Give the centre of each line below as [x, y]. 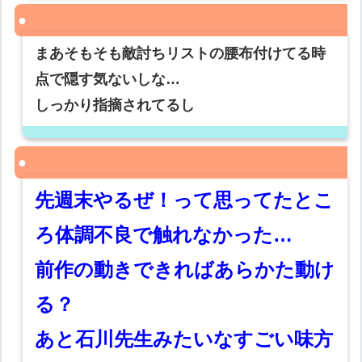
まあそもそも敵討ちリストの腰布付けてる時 [181, 54]
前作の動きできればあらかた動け [185, 270]
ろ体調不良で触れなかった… [164, 235]
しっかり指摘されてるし [115, 105]
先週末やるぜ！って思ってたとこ [185, 200]
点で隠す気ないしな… [108, 80]
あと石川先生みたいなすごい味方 [184, 339]
